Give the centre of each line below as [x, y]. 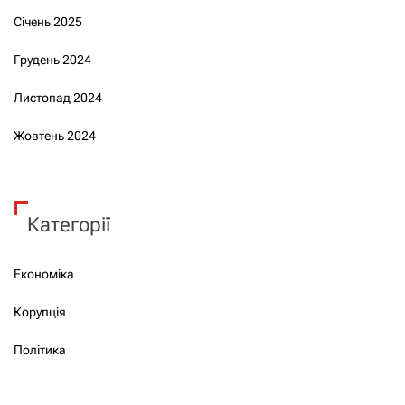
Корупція [40, 311]
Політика [40, 349]
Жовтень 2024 [55, 135]
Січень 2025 [48, 21]
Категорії [69, 224]
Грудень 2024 [52, 59]
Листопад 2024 [58, 97]
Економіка [44, 273]
